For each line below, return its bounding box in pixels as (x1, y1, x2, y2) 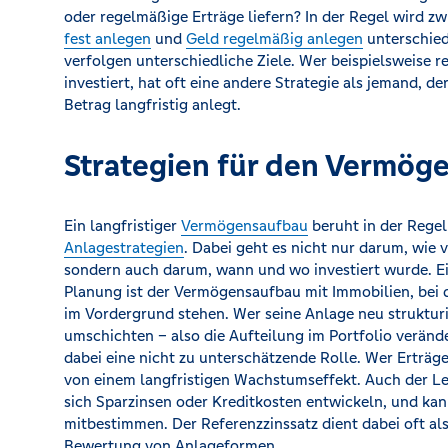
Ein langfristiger (64, 216, 181, 235)
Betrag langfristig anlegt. (64, 95, 241, 114)
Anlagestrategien (64, 238, 184, 257)
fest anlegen (64, 29, 151, 48)
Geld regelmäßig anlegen (186, 29, 363, 48)
